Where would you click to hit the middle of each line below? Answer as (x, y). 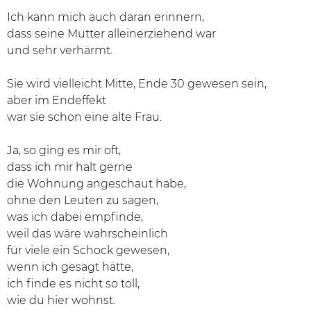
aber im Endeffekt (57, 101)
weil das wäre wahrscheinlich (87, 234)
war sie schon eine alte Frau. (84, 117)
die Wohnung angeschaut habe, (96, 184)
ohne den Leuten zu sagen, (83, 201)
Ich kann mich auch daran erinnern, (106, 17)
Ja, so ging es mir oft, (64, 151)
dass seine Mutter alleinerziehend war (111, 34)
